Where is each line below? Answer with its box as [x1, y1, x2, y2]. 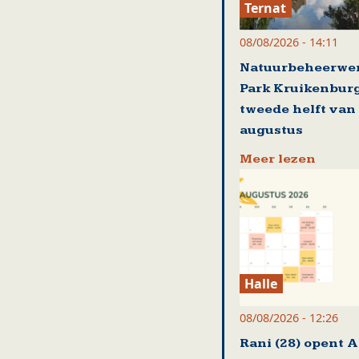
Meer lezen [239, 151, 316, 167]
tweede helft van [239, 101, 356, 117]
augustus [239, 122, 303, 138]
